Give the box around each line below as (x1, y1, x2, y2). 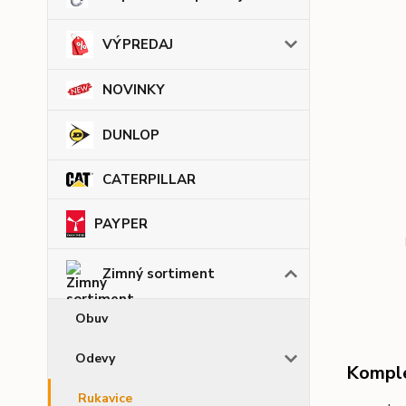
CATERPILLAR (102, 170, 196, 189)
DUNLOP (102, 126, 159, 145)
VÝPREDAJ (102, 35, 173, 54)
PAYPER (93, 215, 148, 234)
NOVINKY (102, 81, 165, 100)
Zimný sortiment (102, 265, 215, 284)
